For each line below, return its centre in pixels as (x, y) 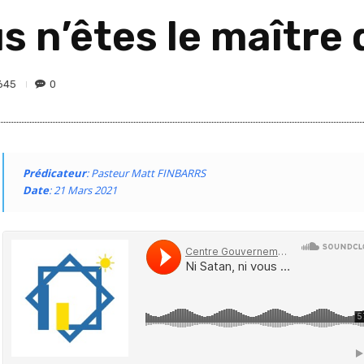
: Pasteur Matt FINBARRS (146, 173)
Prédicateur (54, 173)
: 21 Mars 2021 (83, 190)
